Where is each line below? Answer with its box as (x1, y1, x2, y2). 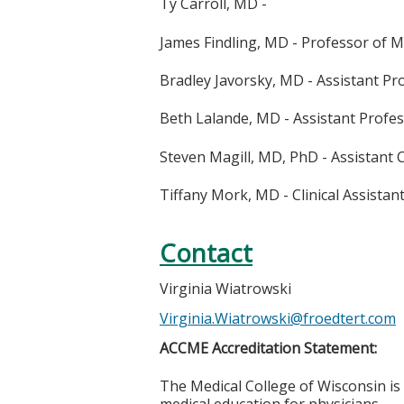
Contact (160, 235, 252, 270)
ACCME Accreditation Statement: (160, 337, 377, 358)
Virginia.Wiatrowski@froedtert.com (160, 308, 396, 328)
